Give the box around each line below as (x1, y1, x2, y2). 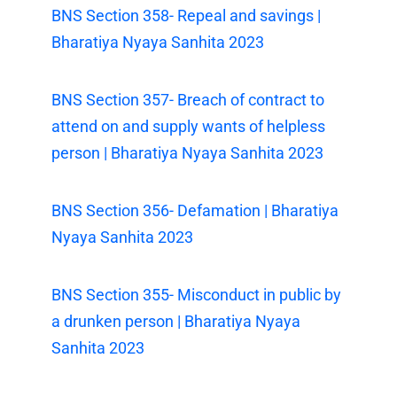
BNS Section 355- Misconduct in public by (51, 284, 342, 304)
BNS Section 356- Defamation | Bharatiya (51, 200, 339, 220)
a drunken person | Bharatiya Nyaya (51, 311, 301, 331)
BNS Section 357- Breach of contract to (51, 90, 325, 109)
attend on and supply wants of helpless (51, 116, 326, 136)
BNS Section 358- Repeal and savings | (51, 5, 322, 25)
